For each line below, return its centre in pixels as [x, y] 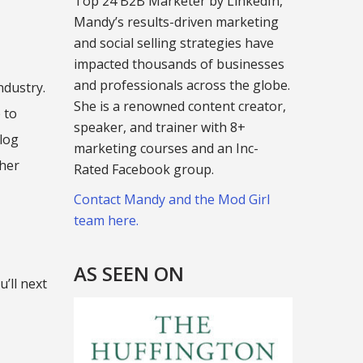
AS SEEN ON [129, 273]
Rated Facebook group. [144, 169]
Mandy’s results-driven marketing [176, 22]
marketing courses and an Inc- [166, 148]
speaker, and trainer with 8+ [160, 127]
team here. [106, 220]
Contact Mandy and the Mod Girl [172, 199]
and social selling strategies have [174, 43]
